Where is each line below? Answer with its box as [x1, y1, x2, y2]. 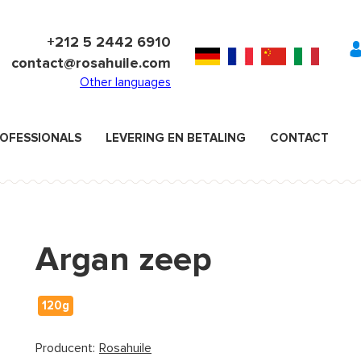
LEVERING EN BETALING [106, 131, 246, 145]
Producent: [35, 340, 95, 356]
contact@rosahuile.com [11, 54, 171, 72]
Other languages [80, 75, 171, 89]
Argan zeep [35, 239, 212, 280]
